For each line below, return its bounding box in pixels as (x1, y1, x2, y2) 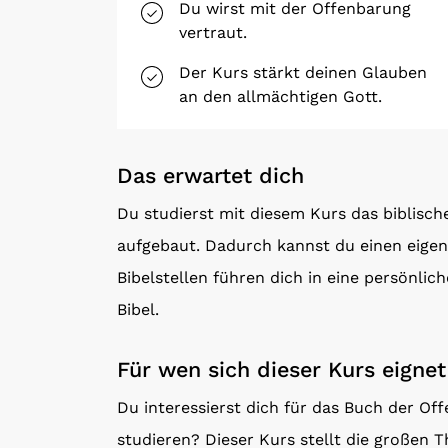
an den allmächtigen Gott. (179, 87, 382, 106)
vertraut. (179, 23, 247, 42)
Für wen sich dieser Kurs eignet (117, 356, 446, 382)
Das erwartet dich (117, 163, 304, 188)
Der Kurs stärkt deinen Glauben (179, 63, 427, 82)
